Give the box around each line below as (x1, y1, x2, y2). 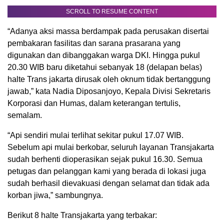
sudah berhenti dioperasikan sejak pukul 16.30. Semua (7, 154, 202, 163)
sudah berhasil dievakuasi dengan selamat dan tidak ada (7, 178, 209, 187)
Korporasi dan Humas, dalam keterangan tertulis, (7, 98, 180, 107)
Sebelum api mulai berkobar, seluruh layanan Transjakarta (7, 142, 214, 151)
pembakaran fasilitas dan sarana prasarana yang (7, 38, 180, 47)
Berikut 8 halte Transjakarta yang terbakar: (7, 210, 157, 219)
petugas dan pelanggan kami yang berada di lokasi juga (7, 166, 206, 175)
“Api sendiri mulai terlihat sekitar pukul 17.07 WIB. (7, 130, 183, 139)
